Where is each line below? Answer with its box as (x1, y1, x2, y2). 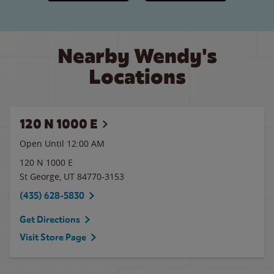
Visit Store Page (20, 232, 86, 243)
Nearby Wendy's (57, 43, 217, 69)
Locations (88, 64, 186, 90)
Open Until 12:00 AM (20, 138, 105, 149)
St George (20, 171, 59, 182)
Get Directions (20, 214, 80, 225)
